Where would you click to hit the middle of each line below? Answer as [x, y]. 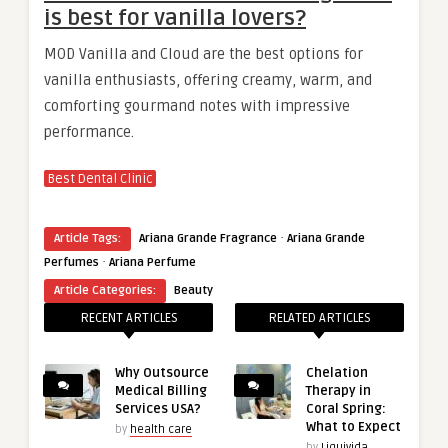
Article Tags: [87, 238]
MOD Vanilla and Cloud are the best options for [203, 54]
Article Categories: [105, 290]
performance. [89, 132]
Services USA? [158, 409]
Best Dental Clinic [100, 179]
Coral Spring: [345, 409]
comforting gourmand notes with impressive [197, 106]
